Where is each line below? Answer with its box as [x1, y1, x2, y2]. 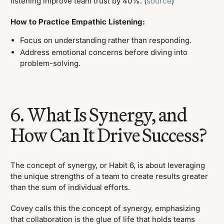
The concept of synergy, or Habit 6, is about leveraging [10, 160, 205, 170]
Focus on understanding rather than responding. [19, 35, 191, 45]
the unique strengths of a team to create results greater [10, 171, 208, 181]
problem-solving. [19, 58, 80, 68]
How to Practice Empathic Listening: [10, 17, 145, 27]
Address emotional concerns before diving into [19, 47, 187, 57]
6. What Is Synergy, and [10, 103, 187, 127]
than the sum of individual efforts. [10, 182, 130, 192]
